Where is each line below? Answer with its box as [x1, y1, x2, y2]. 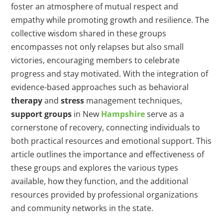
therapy [11, 95, 43, 107]
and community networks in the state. [11, 203, 154, 214]
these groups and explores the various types [11, 162, 179, 174]
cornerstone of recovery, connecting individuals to [11, 122, 201, 133]
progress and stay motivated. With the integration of [11, 68, 209, 80]
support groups [11, 109, 72, 120]
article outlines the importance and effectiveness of [11, 149, 205, 160]
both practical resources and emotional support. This [11, 135, 212, 147]
